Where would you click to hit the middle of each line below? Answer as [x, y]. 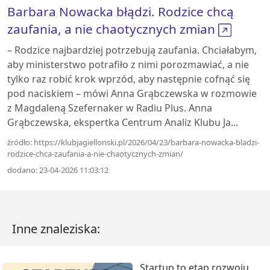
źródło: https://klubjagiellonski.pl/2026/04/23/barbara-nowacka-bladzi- [133, 142]
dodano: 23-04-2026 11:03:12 [58, 170]
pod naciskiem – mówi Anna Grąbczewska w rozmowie [132, 93]
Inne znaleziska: [56, 228]
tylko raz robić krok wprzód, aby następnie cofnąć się [129, 79]
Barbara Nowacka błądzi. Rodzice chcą [121, 11]
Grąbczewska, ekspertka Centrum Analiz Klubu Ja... [123, 122]
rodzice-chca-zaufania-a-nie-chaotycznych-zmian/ [95, 153]
